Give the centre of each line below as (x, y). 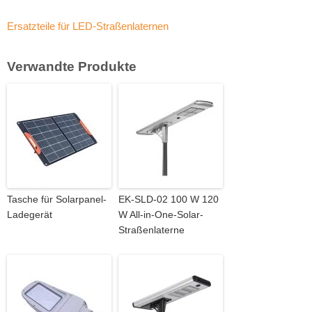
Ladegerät (30, 214)
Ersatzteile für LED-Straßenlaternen (88, 26)
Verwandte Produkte (72, 67)
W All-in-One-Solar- (161, 214)
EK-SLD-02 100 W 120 (169, 199)
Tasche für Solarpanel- (57, 199)
